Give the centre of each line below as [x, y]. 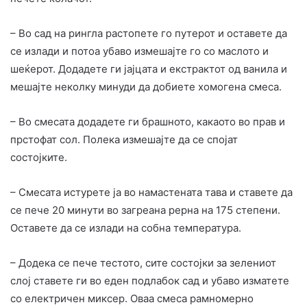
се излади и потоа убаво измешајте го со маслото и [139, 51]
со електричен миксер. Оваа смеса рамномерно [132, 298]
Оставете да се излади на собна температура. [126, 228]
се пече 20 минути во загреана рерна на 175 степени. [145, 210]
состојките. [39, 157]
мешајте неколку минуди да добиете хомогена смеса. [146, 86]
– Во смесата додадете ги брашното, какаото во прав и [148, 121]
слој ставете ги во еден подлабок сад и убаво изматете [150, 280]
